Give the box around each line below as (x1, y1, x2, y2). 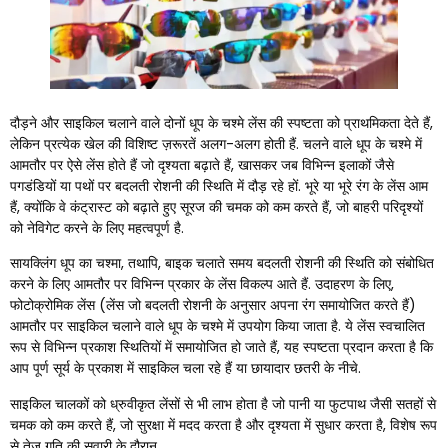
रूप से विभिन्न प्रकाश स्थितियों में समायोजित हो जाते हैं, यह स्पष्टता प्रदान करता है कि (10, 337, 433, 358)
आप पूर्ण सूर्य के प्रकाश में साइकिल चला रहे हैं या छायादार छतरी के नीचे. (10, 358, 361, 379)
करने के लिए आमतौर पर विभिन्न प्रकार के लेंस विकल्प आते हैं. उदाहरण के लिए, (10, 274, 394, 295)
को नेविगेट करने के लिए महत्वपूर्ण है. (10, 217, 184, 238)
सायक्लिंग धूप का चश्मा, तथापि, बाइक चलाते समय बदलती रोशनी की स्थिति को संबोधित (10, 253, 434, 274)
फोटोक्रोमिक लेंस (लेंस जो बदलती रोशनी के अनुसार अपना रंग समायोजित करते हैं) (10, 295, 416, 316)
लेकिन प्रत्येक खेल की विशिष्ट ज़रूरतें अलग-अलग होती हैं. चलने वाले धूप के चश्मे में (10, 133, 422, 154)
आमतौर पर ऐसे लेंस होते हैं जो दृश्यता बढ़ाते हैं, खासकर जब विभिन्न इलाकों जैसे (10, 154, 394, 175)
